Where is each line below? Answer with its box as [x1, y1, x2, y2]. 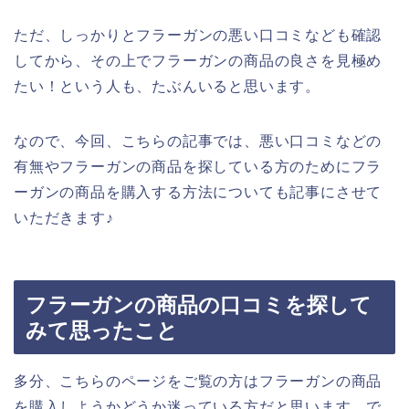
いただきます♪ [14, 209, 114, 225]
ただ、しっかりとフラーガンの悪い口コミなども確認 [14, 26, 383, 43]
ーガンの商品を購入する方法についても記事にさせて [14, 184, 383, 200]
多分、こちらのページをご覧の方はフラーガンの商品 [14, 373, 383, 390]
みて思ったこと [26, 319, 178, 343]
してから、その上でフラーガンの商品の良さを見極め [14, 52, 383, 68]
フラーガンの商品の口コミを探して [26, 293, 372, 318]
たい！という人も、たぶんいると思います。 [14, 78, 320, 94]
